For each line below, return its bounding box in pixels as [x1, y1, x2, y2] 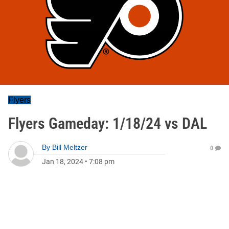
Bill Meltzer [52, 143, 87, 151]
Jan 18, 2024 [42, 157, 83, 166]
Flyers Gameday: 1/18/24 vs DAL [8, 114, 207, 132]
